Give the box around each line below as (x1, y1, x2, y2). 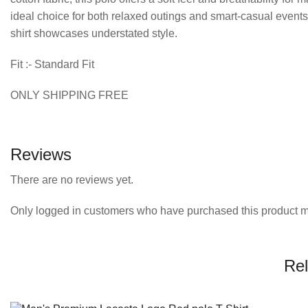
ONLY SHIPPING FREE (10, 89, 129, 101)
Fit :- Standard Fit (10, 58, 94, 70)
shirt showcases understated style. (10, 27, 177, 39)
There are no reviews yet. (10, 173, 133, 186)
